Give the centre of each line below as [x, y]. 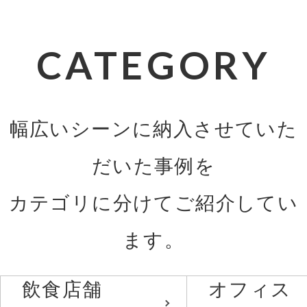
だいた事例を [153, 167]
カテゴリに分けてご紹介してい [153, 204]
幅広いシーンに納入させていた [153, 130]
